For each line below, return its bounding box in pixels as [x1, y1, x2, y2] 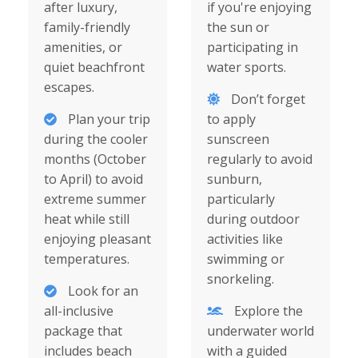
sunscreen [207, 130, 269, 148]
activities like [207, 230, 283, 248]
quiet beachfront [44, 58, 145, 76]
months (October [44, 150, 146, 168]
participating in [207, 38, 298, 56]
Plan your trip [65, 110, 150, 128]
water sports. [207, 58, 286, 76]
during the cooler [44, 130, 148, 148]
